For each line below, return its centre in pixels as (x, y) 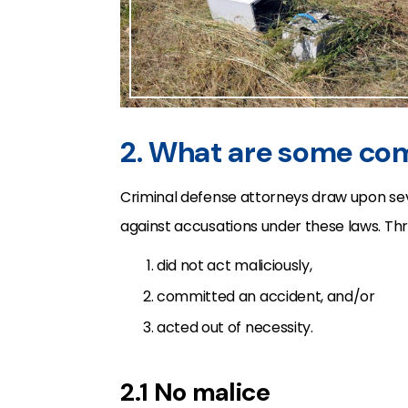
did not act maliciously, (235, 265)
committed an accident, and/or (266, 296)
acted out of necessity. (235, 327)
